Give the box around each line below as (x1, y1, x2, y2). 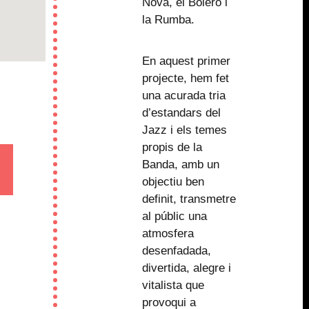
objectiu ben (141, 175, 204, 189)
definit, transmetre (141, 192, 236, 206)
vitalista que (141, 279, 204, 292)
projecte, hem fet (141, 72, 229, 86)
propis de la (141, 141, 202, 154)
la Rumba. (141, 13, 195, 27)
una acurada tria (141, 89, 226, 103)
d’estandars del (141, 106, 221, 120)
